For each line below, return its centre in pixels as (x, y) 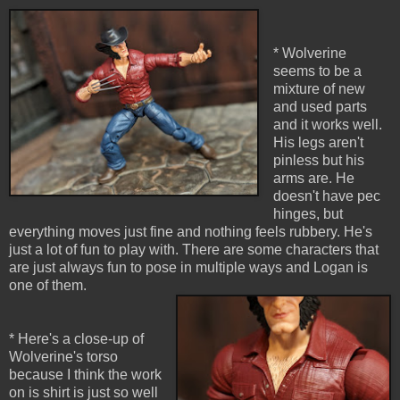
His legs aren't (318, 143)
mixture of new (319, 89)
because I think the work (85, 375)
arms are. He (313, 179)
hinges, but (308, 214)
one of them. (48, 286)
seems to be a (317, 71)
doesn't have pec (326, 196)
